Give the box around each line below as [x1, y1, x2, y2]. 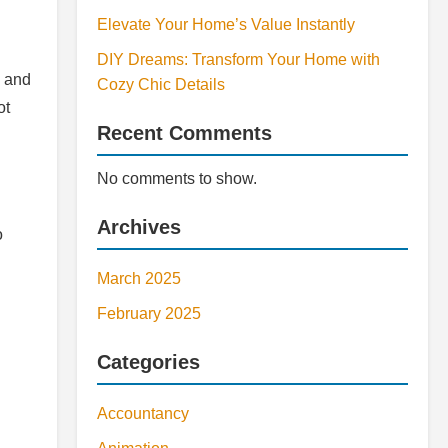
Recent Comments [97, 122, 272, 144]
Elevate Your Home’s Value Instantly [97, 16, 355, 33]
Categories [97, 351, 200, 373]
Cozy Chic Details [97, 76, 225, 93]
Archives [97, 216, 181, 238]
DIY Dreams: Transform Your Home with [97, 51, 380, 68]
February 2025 [97, 305, 201, 322]
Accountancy [97, 405, 189, 422]
